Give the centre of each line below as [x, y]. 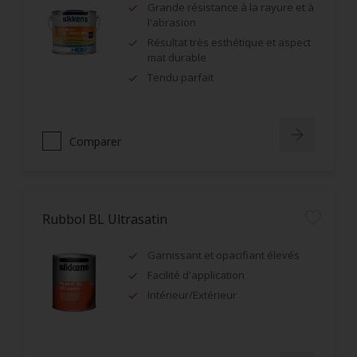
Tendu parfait [180, 77]
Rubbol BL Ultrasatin [105, 219]
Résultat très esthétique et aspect [229, 42]
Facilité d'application [196, 275]
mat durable [177, 57]
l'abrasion [172, 22]
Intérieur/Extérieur [192, 295]
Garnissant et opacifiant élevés [224, 255]
